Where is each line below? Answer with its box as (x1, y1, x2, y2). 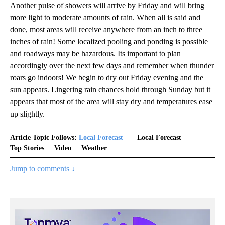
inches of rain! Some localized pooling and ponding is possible (10, 37, 208, 46)
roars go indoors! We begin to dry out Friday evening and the (10, 73, 203, 82)
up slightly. (10, 109, 45, 118)
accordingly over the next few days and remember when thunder (10, 61, 214, 70)
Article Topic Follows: (10, 133, 77, 141)
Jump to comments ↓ (10, 164, 75, 173)
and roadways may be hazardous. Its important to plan (10, 49, 181, 58)
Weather (81, 144, 107, 152)
